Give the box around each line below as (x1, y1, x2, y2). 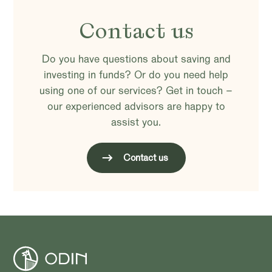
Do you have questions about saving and (41, 52, 231, 66)
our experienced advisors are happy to (47, 99, 225, 114)
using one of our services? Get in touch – (39, 83, 233, 98)
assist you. (111, 115, 161, 129)
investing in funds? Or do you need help (44, 67, 228, 82)
